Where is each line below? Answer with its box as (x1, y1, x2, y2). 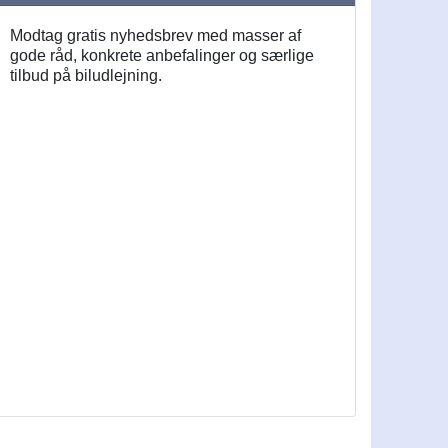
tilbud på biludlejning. (10, 67, 163, 85)
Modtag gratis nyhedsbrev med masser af (10, 27, 302, 45)
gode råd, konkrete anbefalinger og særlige (10, 47, 315, 65)
